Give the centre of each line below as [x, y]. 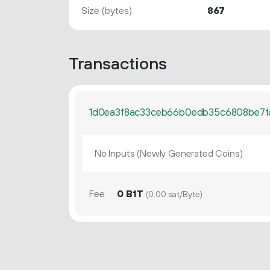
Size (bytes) [106, 11]
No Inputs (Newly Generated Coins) [168, 154]
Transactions [118, 64]
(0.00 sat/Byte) [174, 195]
